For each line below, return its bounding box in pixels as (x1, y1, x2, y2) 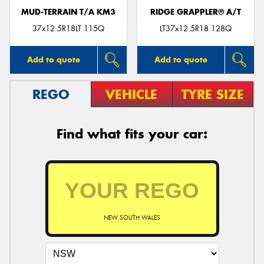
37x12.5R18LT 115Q (32, 24, 104, 34)
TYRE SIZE (181, 86, 244, 103)
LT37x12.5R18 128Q (160, 24, 232, 34)
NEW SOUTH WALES (104, 213, 160, 222)
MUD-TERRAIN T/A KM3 (21, 6, 115, 17)
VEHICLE (105, 86, 158, 103)
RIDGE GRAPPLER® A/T (150, 6, 241, 17)
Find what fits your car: (57, 126, 207, 143)
